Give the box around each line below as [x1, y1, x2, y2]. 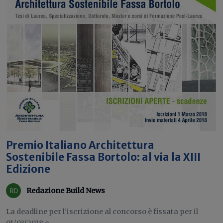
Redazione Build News [26, 186, 105, 195]
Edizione [6, 163, 50, 176]
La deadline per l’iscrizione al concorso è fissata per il [6, 207, 198, 216]
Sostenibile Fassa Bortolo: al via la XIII [6, 151, 201, 164]
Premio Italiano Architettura [6, 139, 154, 152]
